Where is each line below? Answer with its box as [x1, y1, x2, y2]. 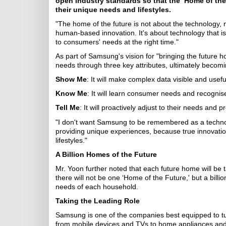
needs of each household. [55, 183, 138, 191]
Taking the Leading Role [55, 197, 140, 205]
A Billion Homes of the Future [55, 150, 157, 158]
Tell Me [55, 103, 80, 111]
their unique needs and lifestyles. [55, 6, 171, 14]
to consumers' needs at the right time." [55, 38, 179, 46]
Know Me [55, 89, 87, 97]
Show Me [55, 75, 87, 83]
